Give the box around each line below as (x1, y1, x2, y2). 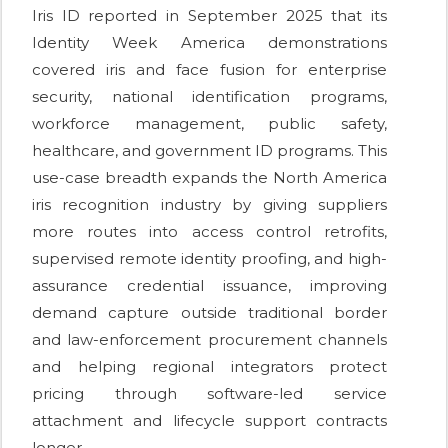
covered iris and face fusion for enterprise (32, 60, 387, 80)
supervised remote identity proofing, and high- (32, 249, 387, 269)
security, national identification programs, (32, 87, 387, 107)
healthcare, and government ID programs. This (32, 141, 387, 161)
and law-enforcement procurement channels (32, 330, 387, 350)
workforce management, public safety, (32, 114, 387, 134)
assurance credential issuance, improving (32, 276, 387, 296)
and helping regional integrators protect (32, 357, 387, 377)
